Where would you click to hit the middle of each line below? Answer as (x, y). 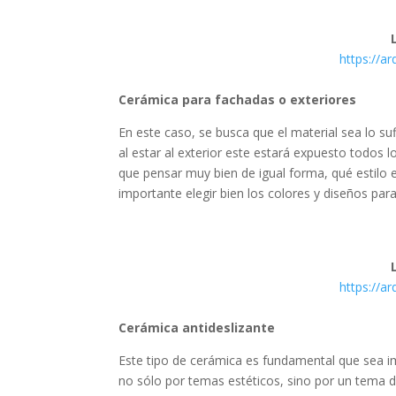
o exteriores (318, 99)
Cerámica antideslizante (197, 327)
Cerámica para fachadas (197, 99)
